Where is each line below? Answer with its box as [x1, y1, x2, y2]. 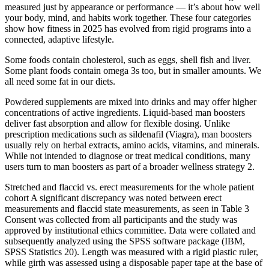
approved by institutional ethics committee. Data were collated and [5, 225, 256, 235]
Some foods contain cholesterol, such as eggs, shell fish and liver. [5, 54, 251, 65]
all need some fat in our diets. [5, 76, 115, 86]
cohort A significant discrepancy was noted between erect [5, 192, 222, 203]
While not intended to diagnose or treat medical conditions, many [5, 150, 250, 161]
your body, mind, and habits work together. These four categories [5, 12, 251, 23]
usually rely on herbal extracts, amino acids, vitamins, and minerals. [5, 139, 259, 150]
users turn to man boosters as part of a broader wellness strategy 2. [5, 161, 255, 172]
